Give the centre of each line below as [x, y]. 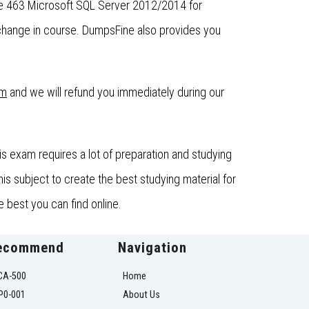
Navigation [152, 248]
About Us [142, 295]
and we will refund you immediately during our [116, 92]
